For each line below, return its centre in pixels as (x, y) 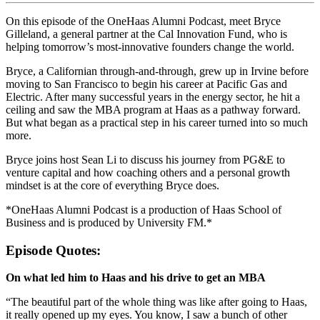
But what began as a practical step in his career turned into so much (157, 122)
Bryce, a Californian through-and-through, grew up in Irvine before (157, 71)
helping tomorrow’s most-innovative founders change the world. (151, 46)
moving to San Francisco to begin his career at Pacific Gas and (146, 84)
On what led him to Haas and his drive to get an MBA (136, 278)
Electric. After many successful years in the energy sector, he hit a (153, 96)
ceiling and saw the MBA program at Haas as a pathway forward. (153, 109)
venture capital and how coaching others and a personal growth (148, 172)
